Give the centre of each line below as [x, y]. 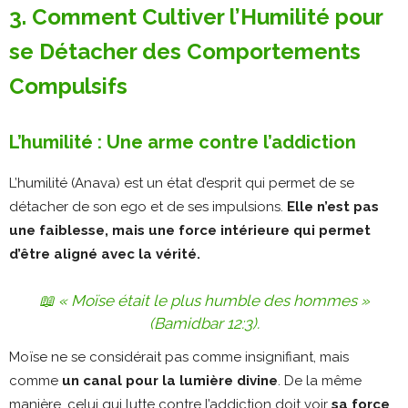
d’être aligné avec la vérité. [105, 254]
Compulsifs [68, 86]
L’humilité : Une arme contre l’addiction [183, 142]
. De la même [320, 380]
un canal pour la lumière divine [170, 380]
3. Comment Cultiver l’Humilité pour [196, 16]
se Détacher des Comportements [185, 51]
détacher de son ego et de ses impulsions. [148, 206]
